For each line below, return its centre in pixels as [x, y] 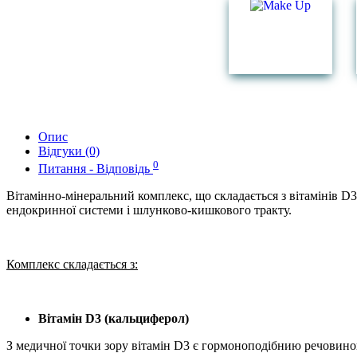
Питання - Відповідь [96, 168]
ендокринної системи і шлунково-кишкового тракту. [149, 210]
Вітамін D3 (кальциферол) [114, 318]
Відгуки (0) [69, 151]
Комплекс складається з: [72, 264]
